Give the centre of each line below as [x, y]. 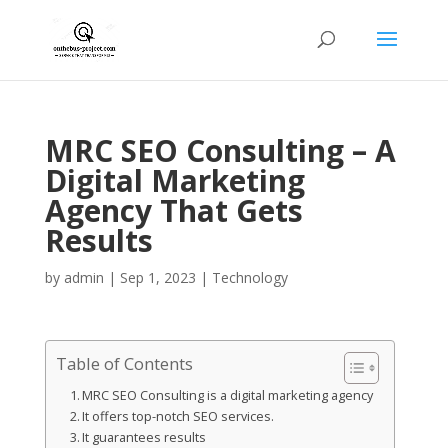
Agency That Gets [173, 210]
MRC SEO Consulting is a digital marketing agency [228, 395]
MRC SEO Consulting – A [220, 150]
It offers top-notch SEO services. [178, 416]
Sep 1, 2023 [157, 277]
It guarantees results [144, 437]
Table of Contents [124, 364]
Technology [249, 277]
